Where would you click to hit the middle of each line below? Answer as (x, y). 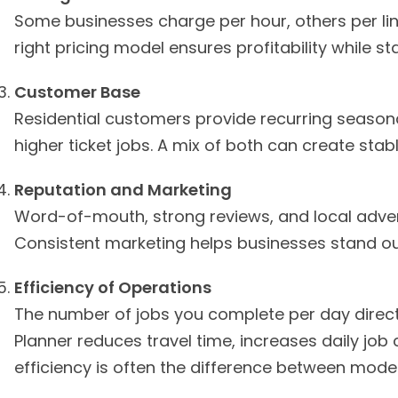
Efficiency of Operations (113, 287)
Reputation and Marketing (123, 190)
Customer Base (77, 92)
